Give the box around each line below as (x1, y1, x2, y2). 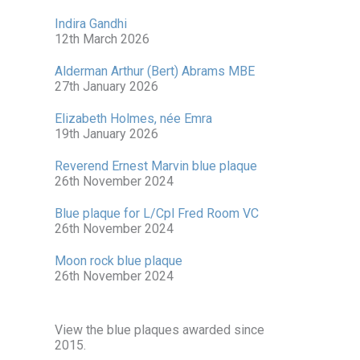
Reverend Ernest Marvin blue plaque (55, 158, 257, 174)
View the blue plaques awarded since (55, 321, 264, 337)
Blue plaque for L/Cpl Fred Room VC (55, 206, 259, 221)
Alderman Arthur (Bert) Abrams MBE (55, 63, 255, 79)
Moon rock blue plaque (55, 253, 182, 268)
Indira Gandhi (55, 16, 127, 31)
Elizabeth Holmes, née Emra (55, 111, 212, 126)
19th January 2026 (55, 126, 158, 141)
